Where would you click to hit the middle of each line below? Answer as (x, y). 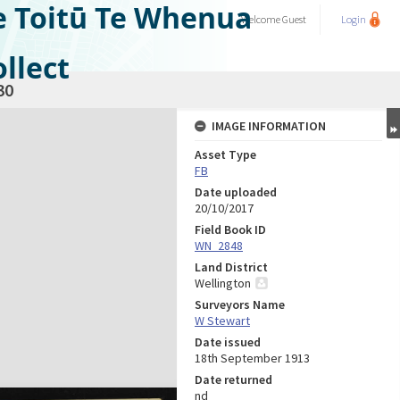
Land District (231, 267)
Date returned (233, 379)
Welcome (262, 19)
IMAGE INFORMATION (269, 126)
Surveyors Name (240, 304)
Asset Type (225, 154)
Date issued (228, 342)
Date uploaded (236, 192)
